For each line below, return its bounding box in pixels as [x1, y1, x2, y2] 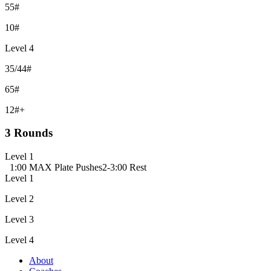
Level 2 [5, 194, 34, 204]
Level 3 [5, 214, 34, 225]
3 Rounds [5, 126, 53, 140]
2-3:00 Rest [102, 162, 146, 173]
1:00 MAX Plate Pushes [10, 162, 102, 173]
